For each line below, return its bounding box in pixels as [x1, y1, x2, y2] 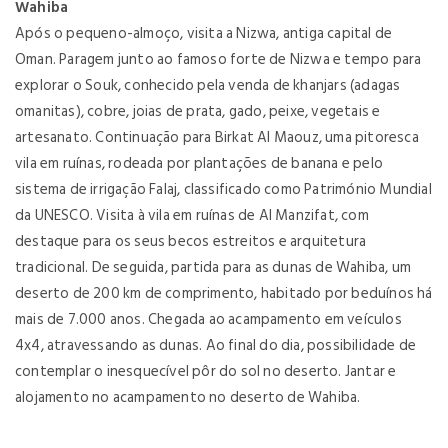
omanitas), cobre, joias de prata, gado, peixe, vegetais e [15, 99, 381, 124]
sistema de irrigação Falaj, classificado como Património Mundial [15, 177, 432, 202]
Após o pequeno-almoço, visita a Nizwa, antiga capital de [15, 21, 393, 46]
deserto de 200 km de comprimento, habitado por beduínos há [15, 281, 433, 306]
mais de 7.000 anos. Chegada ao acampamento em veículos [15, 307, 402, 332]
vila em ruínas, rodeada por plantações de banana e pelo [15, 151, 384, 176]
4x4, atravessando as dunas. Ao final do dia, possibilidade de [15, 333, 417, 358]
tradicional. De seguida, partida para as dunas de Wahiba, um [15, 255, 412, 280]
